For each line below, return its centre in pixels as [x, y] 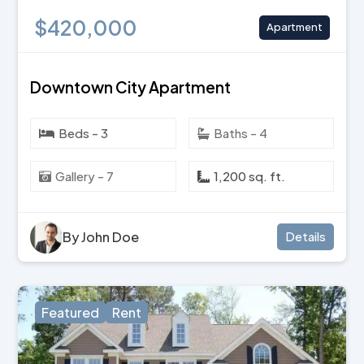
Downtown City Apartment [131, 87]
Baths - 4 [240, 132]
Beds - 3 [84, 132]
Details [305, 236]
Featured [71, 312]
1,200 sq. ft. [249, 175]
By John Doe [101, 236]
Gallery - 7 [85, 175]
